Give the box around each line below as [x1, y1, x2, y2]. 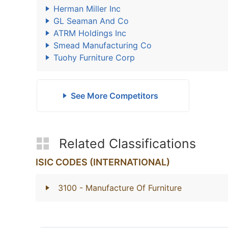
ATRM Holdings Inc [53, 28, 126, 38]
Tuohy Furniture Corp [53, 52, 135, 63]
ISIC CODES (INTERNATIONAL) [36, 157, 170, 167]
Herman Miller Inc [53, 4, 121, 14]
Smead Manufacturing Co [53, 40, 152, 50]
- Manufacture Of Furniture [79, 183, 182, 193]
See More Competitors [70, 91, 158, 101]
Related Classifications [59, 136, 196, 151]
